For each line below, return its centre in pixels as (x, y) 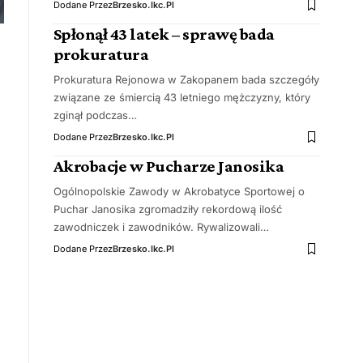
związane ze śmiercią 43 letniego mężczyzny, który (181, 97)
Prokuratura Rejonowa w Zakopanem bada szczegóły (186, 79)
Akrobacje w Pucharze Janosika (169, 166)
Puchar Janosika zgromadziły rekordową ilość (167, 209)
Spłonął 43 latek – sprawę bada (164, 34)
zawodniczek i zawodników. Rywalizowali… (161, 227)
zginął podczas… (95, 115)
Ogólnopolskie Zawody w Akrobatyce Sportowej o (179, 191)
